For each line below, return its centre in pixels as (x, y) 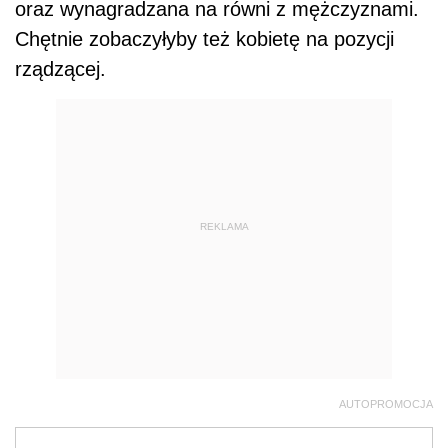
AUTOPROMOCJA (386, 404)
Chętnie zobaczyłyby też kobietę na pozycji (204, 39)
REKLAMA (224, 226)
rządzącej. (60, 69)
